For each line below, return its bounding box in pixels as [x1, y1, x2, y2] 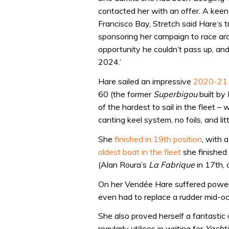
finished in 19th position [114, 134, 202, 145]
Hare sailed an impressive [98, 76, 193, 86]
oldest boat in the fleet [98, 147, 183, 157]
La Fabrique [149, 159, 195, 170]
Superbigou [153, 88, 197, 99]
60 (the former [98, 88, 153, 99]
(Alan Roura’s [98, 159, 149, 170]
